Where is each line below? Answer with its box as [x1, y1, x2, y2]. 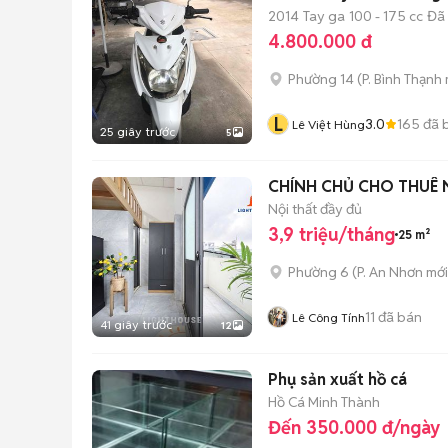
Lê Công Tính [292, 310, 365, 325]
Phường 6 [288, 263, 349, 281]
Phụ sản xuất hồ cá [268, 369, 407, 390]
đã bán [375, 307, 422, 326]
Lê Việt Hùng [292, 117, 365, 132]
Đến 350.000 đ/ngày [268, 416, 440, 439]
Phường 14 [288, 70, 354, 88]
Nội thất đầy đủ [268, 199, 362, 218]
